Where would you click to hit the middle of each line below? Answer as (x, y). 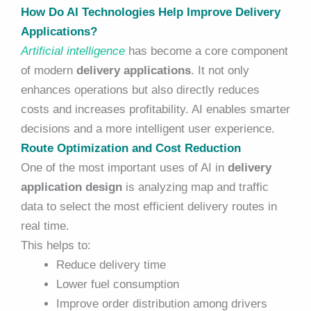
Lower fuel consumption (118, 285)
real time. (45, 226)
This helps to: (56, 246)
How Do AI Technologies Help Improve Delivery (151, 12)
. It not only (220, 71)
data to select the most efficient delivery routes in (149, 207)
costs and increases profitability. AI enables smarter (155, 110)
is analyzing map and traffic (195, 187)
